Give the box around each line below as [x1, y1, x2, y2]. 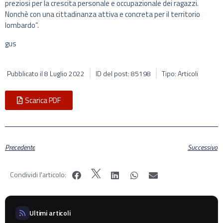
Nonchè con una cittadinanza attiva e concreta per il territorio [5, 8, 200, 20]
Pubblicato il [7, 68, 44, 79]
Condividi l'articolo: [10, 169, 66, 180]
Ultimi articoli [29, 208, 71, 219]
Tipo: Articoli [162, 68, 198, 79]
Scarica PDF [25, 95, 61, 106]
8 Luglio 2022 [44, 68, 85, 79]
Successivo [188, 141, 218, 152]
